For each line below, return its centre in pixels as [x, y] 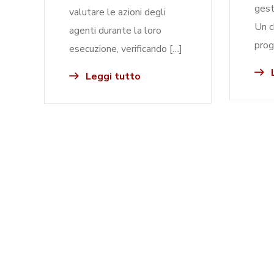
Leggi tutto [112, 76]
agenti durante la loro [115, 31]
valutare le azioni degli [117, 12]
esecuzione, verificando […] [126, 49]
